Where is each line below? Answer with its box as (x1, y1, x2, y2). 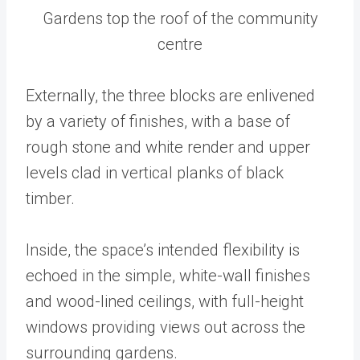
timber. (26, 188, 75, 208)
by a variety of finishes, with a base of (26, 111, 290, 131)
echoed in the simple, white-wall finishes (26, 265, 310, 285)
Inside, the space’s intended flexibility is (26, 239, 300, 260)
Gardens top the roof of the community (42, 8, 318, 28)
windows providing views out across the (26, 317, 305, 337)
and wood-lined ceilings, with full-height (26, 291, 304, 311)
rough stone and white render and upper (26, 137, 310, 157)
